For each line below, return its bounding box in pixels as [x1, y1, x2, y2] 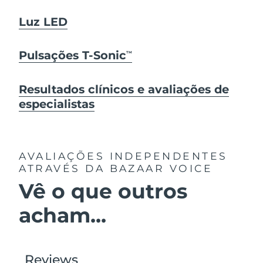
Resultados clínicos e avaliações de [19, 82, 230, 96]
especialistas [19, 96, 95, 111]
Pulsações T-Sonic [19, 48, 127, 63]
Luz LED [19, 14, 68, 29]
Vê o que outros [19, 178, 188, 204]
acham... [19, 203, 107, 228]
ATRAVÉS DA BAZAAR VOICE [19, 161, 213, 174]
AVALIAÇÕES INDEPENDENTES [19, 149, 228, 162]
